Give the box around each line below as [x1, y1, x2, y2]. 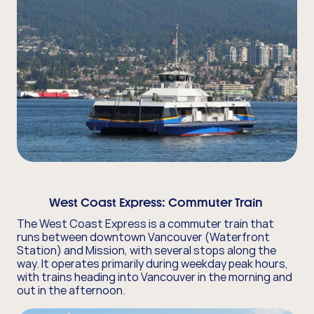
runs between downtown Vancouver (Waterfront [17, 229, 270, 245]
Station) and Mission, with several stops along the [17, 243, 276, 259]
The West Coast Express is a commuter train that [17, 216, 274, 232]
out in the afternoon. [17, 282, 128, 299]
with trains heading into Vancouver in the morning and [17, 269, 292, 285]
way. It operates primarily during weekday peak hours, [17, 256, 288, 272]
